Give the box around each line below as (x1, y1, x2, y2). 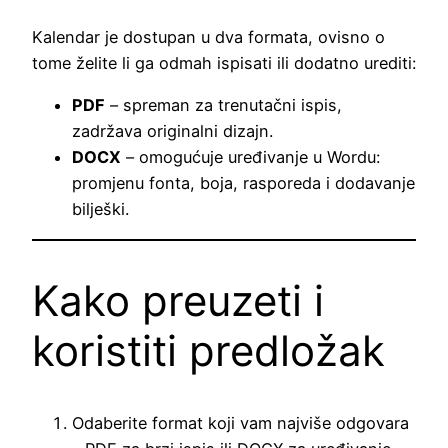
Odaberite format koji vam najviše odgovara (72, 413, 409, 434)
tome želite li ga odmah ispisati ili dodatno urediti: (32, 53, 416, 74)
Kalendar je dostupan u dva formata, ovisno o (32, 27, 385, 48)
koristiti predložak (32, 324, 385, 376)
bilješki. (72, 199, 129, 220)
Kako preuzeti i (32, 274, 324, 326)
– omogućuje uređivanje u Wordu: (121, 147, 380, 168)
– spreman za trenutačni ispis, (105, 95, 342, 116)
